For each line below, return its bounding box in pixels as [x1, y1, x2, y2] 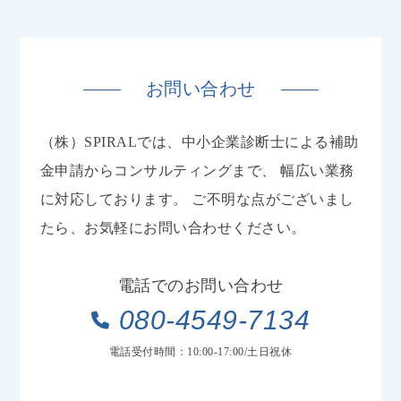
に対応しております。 [39, 192, 188, 208]
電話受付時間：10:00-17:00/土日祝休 [108, 346, 293, 359]
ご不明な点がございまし [187, 192, 354, 208]
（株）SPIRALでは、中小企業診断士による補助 [39, 134, 359, 150]
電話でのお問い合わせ [117, 277, 284, 295]
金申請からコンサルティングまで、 [39, 163, 277, 179]
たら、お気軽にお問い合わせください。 [39, 220, 306, 236]
